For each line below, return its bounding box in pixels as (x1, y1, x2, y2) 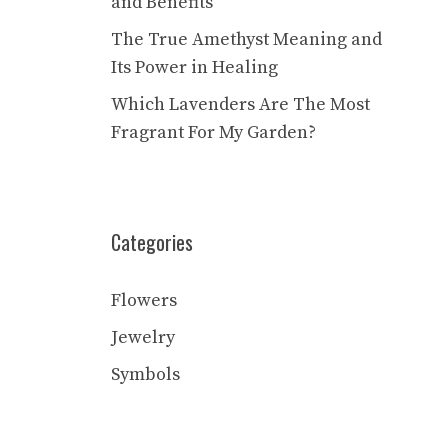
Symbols (111, 363, 180, 386)
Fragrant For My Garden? (111, 121, 316, 144)
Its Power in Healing (111, 56, 278, 79)
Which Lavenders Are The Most (111, 93, 370, 116)
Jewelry (111, 326, 175, 349)
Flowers (111, 289, 177, 312)
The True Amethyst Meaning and (111, 28, 382, 51)
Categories (111, 227, 193, 257)
